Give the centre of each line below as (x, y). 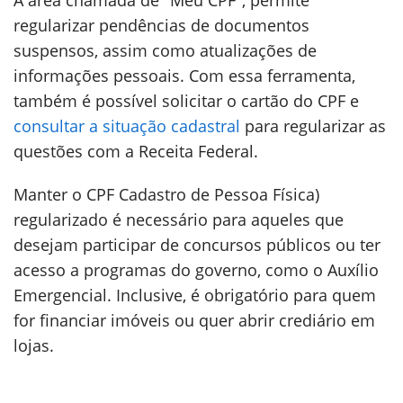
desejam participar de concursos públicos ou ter (197, 245)
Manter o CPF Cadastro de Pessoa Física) (166, 194)
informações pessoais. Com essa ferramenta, (184, 76)
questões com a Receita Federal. (136, 151)
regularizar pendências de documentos (161, 25)
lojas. (34, 345)
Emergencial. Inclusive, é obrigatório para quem (195, 295)
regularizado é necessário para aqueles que (179, 219)
